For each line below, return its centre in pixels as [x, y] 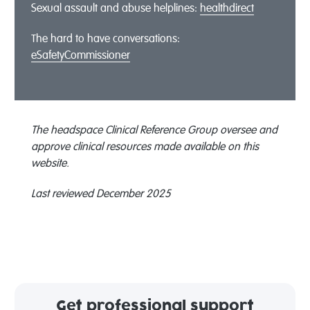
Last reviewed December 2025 [101, 194]
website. [50, 164]
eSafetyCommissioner [80, 56]
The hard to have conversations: [105, 39]
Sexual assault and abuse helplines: [115, 9]
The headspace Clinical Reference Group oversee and [154, 130]
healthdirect [227, 9]
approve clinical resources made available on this [145, 147]
